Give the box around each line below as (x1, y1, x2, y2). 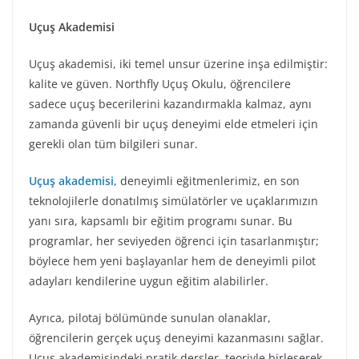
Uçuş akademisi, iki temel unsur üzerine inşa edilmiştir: (29, 56, 328, 71)
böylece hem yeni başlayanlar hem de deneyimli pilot (29, 253, 316, 268)
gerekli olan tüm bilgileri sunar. (29, 136, 198, 151)
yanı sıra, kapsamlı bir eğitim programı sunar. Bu (29, 213, 292, 228)
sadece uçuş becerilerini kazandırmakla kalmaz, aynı (29, 96, 312, 111)
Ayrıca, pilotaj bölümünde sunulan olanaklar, (29, 310, 271, 325)
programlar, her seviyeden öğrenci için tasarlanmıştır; (29, 233, 319, 248)
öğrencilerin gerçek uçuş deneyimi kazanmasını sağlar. (29, 330, 324, 345)
